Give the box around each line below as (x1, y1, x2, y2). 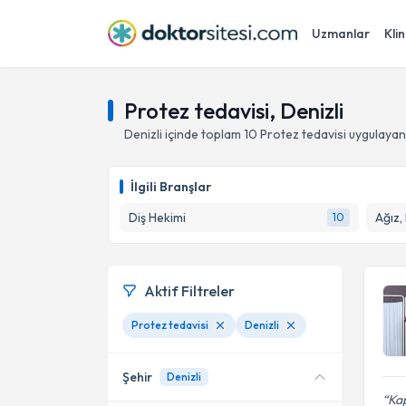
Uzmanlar (312, 25, 370, 42)
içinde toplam (162, 126, 244, 142)
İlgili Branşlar (130, 179, 211, 195)
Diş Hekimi (129, 209, 186, 226)
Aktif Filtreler (144, 282, 235, 300)
